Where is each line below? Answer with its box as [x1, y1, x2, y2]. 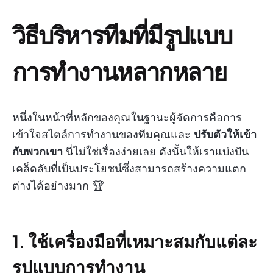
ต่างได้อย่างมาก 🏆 [12, 179, 104, 192]
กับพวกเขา [12, 144, 63, 158]
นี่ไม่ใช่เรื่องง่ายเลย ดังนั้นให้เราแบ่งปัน [63, 144, 249, 158]
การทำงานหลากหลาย [12, 55, 227, 87]
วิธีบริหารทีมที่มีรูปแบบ [12, 18, 232, 50]
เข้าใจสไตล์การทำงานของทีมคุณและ [12, 127, 194, 141]
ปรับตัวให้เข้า [194, 127, 257, 141]
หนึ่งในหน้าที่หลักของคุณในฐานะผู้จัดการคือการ [12, 110, 242, 124]
